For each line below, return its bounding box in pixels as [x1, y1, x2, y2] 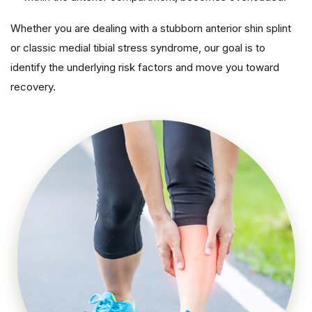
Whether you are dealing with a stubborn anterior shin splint [10, 21, 291, 35]
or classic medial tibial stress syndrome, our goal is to [10, 40, 265, 54]
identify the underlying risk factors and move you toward [10, 60, 279, 74]
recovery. [10, 79, 56, 93]
